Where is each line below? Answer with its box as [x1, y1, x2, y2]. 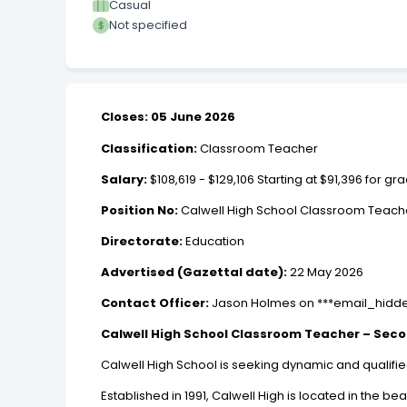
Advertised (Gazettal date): [101, 263, 288, 282]
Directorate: [101, 233, 184, 251]
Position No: [101, 202, 179, 220]
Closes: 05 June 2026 [101, 108, 236, 126]
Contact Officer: [101, 294, 210, 313]
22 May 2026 [287, 263, 364, 282]
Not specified [109, 16, 187, 34]
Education [183, 233, 245, 251]
